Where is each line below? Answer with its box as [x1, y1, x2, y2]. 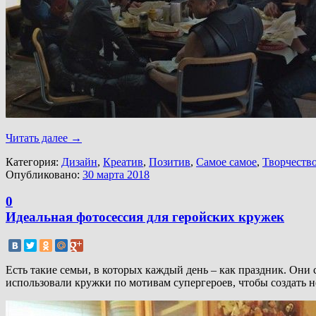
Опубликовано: [6, 168, 83, 181]
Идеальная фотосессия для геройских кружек [6, 209, 284, 225]
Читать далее [6, 131, 71, 144]
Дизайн [61, 155, 97, 168]
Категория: [6, 155, 61, 168]
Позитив [149, 155, 190, 168]
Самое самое [196, 155, 257, 168]
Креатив [103, 155, 143, 168]
